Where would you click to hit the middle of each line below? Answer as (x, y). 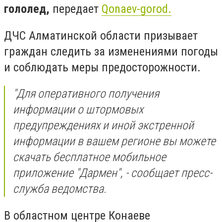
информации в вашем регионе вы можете (114, 141)
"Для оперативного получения (86, 94)
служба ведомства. (60, 189)
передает (76, 9)
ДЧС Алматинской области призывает (101, 35)
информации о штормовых (78, 110)
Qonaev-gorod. (137, 9)
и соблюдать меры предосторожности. (102, 67)
